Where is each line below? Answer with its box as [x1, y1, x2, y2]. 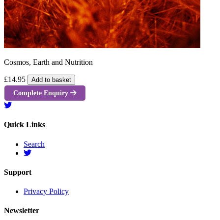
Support [4, 167, 31, 176]
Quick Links [4, 120, 45, 129]
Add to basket [31, 76, 71, 83]
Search [24, 139, 45, 148]
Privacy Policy [24, 187, 69, 196]
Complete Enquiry [13, 88, 70, 97]
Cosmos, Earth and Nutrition [4, 57, 93, 66]
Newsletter [4, 206, 39, 215]
